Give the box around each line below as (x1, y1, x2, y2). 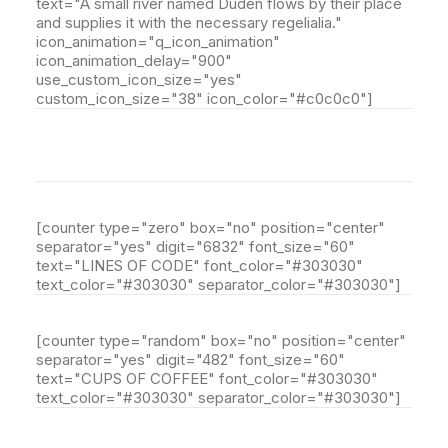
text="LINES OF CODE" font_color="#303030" (36, 256, 363, 275)
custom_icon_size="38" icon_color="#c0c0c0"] (36, 89, 373, 108)
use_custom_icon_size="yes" (36, 70, 242, 89)
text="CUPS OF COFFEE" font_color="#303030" (36, 369, 378, 388)
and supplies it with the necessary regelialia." (36, 13, 342, 32)
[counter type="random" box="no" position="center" (36, 331, 406, 350)
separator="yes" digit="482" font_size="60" (36, 350, 345, 369)
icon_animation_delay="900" (36, 51, 232, 70)
